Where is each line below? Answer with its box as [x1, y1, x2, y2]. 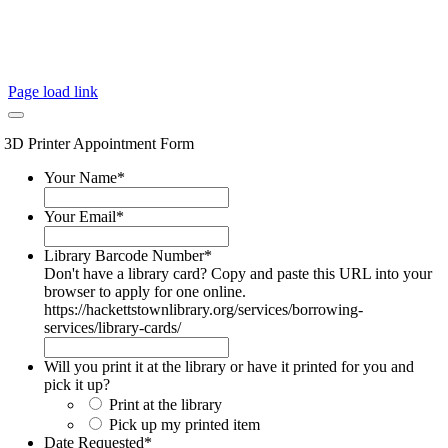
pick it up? [43, 375, 110, 393]
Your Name [43, 168, 117, 186]
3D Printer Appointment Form [3, 134, 194, 152]
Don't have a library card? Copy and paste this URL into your [43, 264, 432, 282]
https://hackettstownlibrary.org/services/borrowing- [43, 300, 363, 318]
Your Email [43, 207, 116, 225]
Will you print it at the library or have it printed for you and [43, 357, 414, 375]
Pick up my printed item [108, 415, 260, 433]
